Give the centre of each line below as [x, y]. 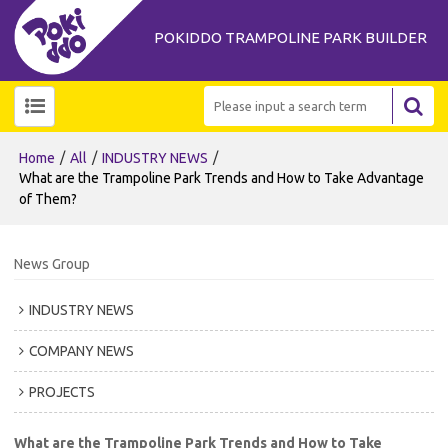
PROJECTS [62, 392]
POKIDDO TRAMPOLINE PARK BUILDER [291, 37]
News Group [52, 264]
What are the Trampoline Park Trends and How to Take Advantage [222, 178]
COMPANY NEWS [82, 351]
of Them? [48, 199]
